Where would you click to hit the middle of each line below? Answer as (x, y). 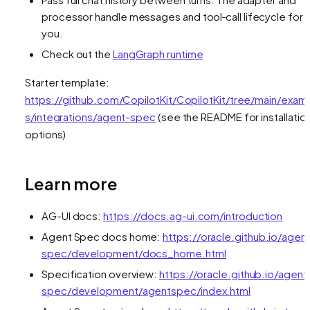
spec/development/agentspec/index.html (146, 290)
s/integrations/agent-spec (90, 116)
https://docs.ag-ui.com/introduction (193, 215)
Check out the (77, 53)
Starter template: (67, 82)
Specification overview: (101, 273)
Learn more (71, 183)
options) (46, 134)
